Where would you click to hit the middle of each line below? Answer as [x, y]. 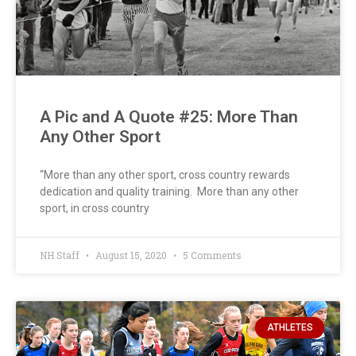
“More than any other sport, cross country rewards [165, 175]
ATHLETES [290, 328]
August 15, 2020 [131, 255]
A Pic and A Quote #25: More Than [169, 117]
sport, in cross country [95, 209]
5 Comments [211, 255]
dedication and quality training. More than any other [169, 192]
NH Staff [61, 255]
